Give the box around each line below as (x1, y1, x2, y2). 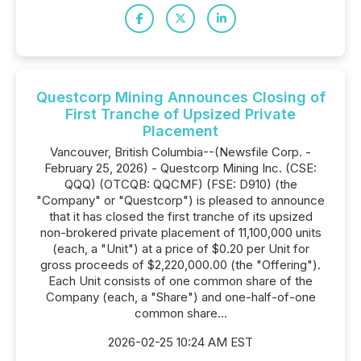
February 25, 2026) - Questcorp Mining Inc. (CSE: (44, 160, 317, 176)
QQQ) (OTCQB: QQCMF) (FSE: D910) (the (64, 176, 297, 192)
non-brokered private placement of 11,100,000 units (39, 225, 322, 240)
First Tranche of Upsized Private (65, 106, 296, 122)
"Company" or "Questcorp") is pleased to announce (36, 193, 325, 208)
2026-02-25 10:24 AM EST (108, 334, 253, 350)
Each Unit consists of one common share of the (48, 273, 313, 288)
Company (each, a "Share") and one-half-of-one (45, 289, 316, 305)
